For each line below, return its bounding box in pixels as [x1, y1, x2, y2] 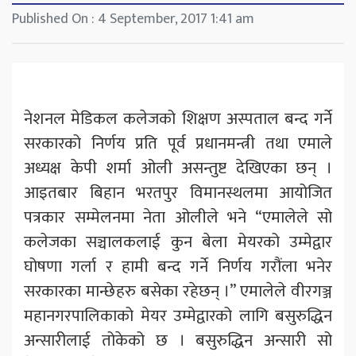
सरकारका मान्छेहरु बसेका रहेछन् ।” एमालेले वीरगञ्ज [24, 277, 332, 306]
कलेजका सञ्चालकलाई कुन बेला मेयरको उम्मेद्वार [24, 228, 332, 257]
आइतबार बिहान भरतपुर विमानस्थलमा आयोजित [24, 179, 332, 207]
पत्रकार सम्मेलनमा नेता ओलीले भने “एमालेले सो [24, 203, 332, 232]
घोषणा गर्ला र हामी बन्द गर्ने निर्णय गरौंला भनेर [24, 253, 332, 281]
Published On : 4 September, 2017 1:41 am [12, 7, 254, 32]
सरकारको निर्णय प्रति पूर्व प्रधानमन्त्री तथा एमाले [24, 130, 332, 158]
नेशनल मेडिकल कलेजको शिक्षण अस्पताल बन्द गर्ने [24, 105, 332, 133]
